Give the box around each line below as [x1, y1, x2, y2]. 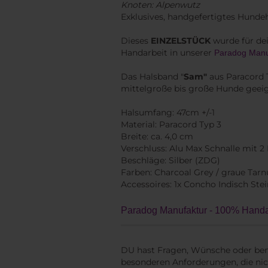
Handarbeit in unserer [121, 47, 214, 58]
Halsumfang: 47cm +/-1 [121, 107, 215, 118]
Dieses [121, 35, 151, 46]
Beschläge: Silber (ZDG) [121, 155, 220, 166]
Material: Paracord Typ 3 [121, 119, 221, 130]
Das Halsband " [121, 71, 184, 82]
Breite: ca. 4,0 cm [121, 131, 193, 142]
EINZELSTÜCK [151, 35, 211, 46]
